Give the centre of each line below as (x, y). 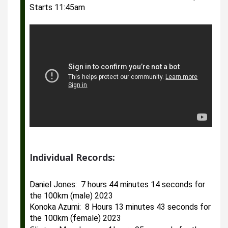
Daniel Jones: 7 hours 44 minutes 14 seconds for (117, 184)
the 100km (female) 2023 (75, 218)
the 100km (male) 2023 (71, 195)
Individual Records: (72, 157)
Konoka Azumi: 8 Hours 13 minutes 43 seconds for (120, 207)
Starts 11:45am (57, 7)
